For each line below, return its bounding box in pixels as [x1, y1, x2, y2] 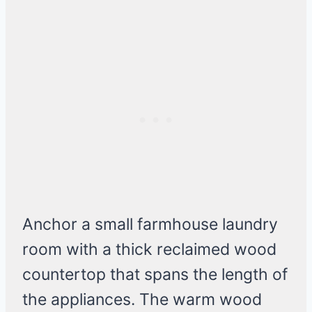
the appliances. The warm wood [22, 290, 262, 310]
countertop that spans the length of [22, 265, 288, 285]
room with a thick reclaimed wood [22, 240, 276, 260]
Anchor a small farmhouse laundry [22, 214, 278, 235]
